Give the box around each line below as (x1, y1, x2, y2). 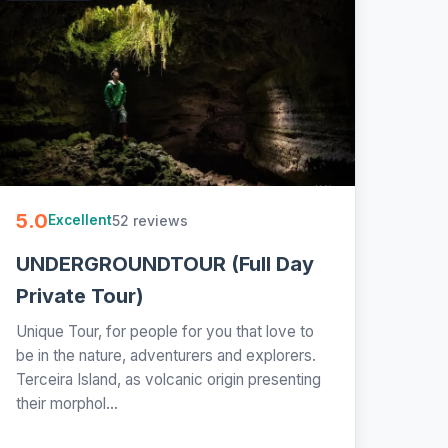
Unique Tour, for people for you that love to (15, 321, 314, 341)
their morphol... (15, 393, 118, 413)
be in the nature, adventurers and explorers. (15, 345, 316, 365)
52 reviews (111, 211, 188, 229)
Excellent (47, 212, 112, 229)
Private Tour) (15, 283, 144, 308)
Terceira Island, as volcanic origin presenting (15, 369, 321, 389)
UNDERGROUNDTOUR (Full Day (15, 251, 314, 276)
